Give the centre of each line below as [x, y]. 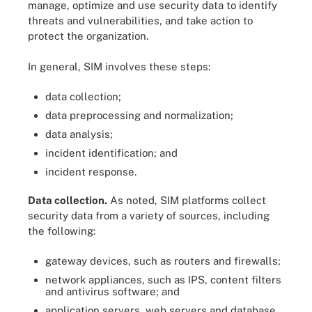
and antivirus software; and [112, 291]
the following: [62, 231]
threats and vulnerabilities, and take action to [140, 20]
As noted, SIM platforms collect [187, 200]
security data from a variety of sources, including [149, 216]
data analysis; [79, 134]
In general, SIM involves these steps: [119, 67]
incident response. [91, 171]
